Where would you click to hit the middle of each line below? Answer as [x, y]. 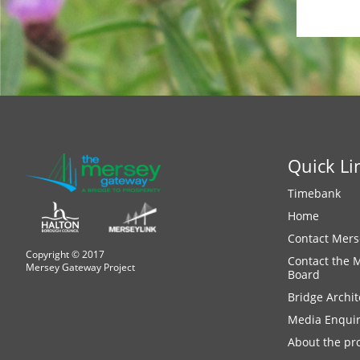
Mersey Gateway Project [80, 268]
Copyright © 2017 [65, 255]
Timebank [314, 193]
